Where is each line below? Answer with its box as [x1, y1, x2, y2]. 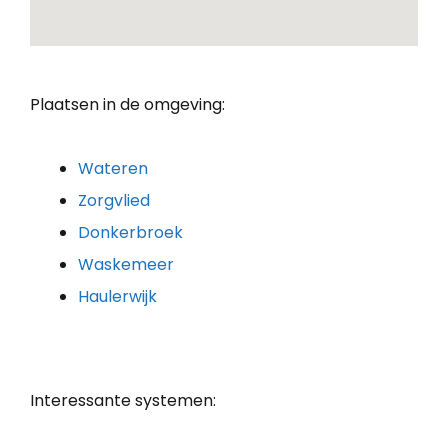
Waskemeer [78, 252, 174, 276]
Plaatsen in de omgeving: [30, 92, 225, 116]
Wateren [78, 156, 148, 180]
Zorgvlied [78, 188, 150, 212]
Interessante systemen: [30, 388, 216, 412]
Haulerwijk [78, 284, 157, 308]
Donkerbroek [78, 220, 183, 244]
